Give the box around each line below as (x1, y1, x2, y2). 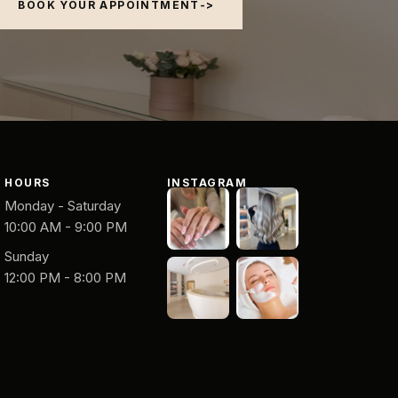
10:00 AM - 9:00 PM (4, 218, 128, 235)
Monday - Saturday (4, 196, 122, 214)
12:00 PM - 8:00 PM (4, 268, 127, 286)
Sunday (4, 247, 50, 265)
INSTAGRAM (166, 175, 248, 189)
